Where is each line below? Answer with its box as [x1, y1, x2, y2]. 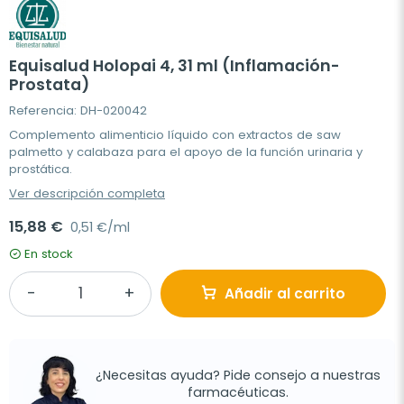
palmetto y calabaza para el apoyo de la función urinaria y [9, 143, 363, 161]
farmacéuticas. [188, 382, 289, 401]
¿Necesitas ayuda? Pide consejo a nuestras [96, 365, 381, 384]
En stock [24, 245, 73, 262]
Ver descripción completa [9, 185, 165, 202]
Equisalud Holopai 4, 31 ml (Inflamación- [9, 55, 340, 77]
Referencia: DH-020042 [9, 102, 147, 119]
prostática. [9, 161, 72, 178]
